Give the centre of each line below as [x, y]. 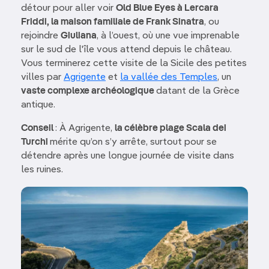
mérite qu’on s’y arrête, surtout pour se [133, 142]
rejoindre [41, 36]
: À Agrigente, [85, 128]
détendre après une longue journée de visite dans [128, 156]
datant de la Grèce [198, 91]
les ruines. [42, 170]
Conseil [38, 128]
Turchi [35, 142]
